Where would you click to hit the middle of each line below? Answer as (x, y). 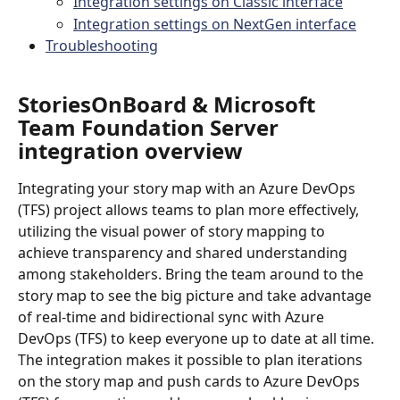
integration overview (130, 151)
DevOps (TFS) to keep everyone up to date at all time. (198, 339)
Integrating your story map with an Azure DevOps (188, 189)
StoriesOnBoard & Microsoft (169, 104)
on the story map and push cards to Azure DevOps (191, 382)
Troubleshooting (102, 46)
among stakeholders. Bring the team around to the (192, 275)
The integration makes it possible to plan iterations (192, 360)
